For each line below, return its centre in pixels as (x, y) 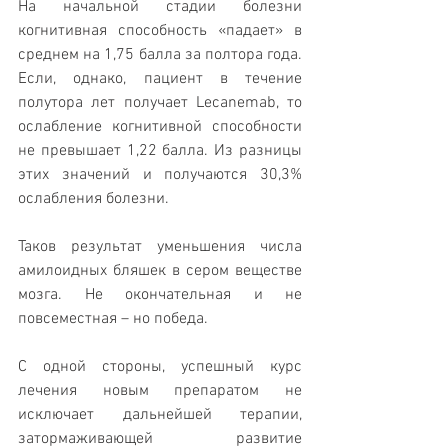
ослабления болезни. (95, 199)
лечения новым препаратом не (160, 391)
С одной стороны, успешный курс (160, 367)
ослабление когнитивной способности (160, 127)
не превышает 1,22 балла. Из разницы (160, 151)
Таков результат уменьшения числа (160, 247)
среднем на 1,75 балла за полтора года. (160, 55)
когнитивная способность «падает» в (160, 31)
